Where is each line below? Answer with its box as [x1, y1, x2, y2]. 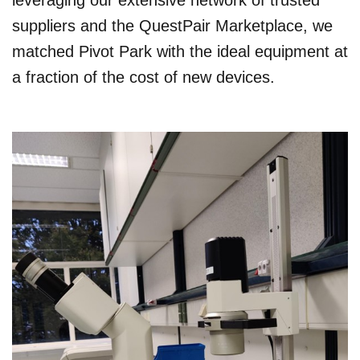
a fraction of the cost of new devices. [12, 68, 275, 87]
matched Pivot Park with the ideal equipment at [12, 43, 348, 61]
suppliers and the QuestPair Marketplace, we [12, 17, 333, 35]
